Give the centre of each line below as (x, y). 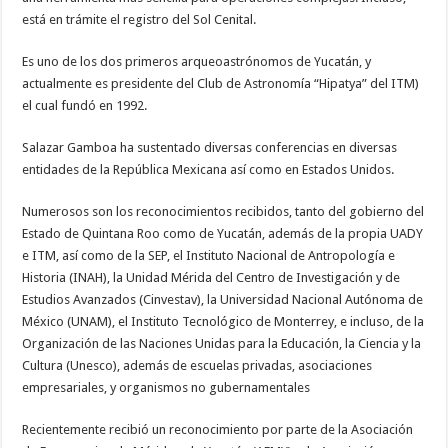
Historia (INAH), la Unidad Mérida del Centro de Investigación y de (211, 277)
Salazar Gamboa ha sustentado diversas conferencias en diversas (210, 147)
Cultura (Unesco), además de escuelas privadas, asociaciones (197, 365)
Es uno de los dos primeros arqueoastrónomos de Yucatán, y (197, 61)
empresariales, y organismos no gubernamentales (166, 387)
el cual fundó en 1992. (85, 105)
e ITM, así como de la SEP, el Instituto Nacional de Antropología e (209, 255)
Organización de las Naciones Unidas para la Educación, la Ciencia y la (222, 343)
